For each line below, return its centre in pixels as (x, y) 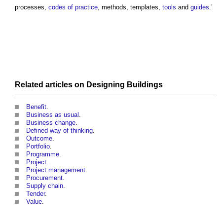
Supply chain (45, 186)
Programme (43, 154)
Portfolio (38, 147)
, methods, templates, (130, 7)
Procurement (44, 178)
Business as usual (53, 115)
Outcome (39, 139)
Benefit (36, 107)
